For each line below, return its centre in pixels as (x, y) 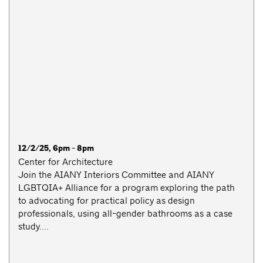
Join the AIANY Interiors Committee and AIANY (116, 175)
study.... (33, 227)
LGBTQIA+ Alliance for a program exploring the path (127, 188)
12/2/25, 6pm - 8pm (56, 149)
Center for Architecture (65, 162)
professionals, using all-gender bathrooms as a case (125, 214)
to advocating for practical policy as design (107, 201)
